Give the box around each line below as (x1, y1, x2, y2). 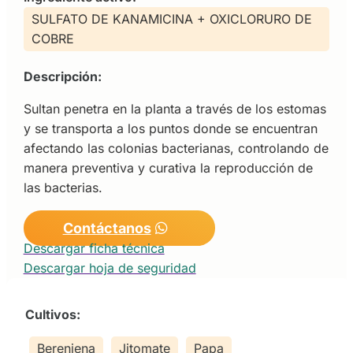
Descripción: (23, 68, 102, 84)
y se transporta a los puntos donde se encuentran (23, 120, 318, 136)
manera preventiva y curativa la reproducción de (23, 159, 313, 176)
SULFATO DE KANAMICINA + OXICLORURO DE (31, 10, 312, 27)
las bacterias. (23, 179, 102, 195)
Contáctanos (62, 219, 151, 236)
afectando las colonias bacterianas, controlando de (23, 139, 329, 156)
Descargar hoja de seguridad (23, 259, 196, 276)
